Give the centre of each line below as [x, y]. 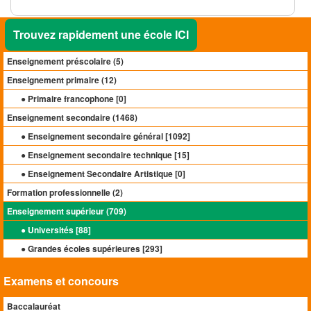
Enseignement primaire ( [56, 80]
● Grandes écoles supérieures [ [83, 249]
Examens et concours [61, 281]
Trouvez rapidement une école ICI [101, 34]
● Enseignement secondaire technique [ [99, 155]
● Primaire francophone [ [70, 99]
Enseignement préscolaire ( [61, 61]
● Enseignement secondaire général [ [94, 136]
